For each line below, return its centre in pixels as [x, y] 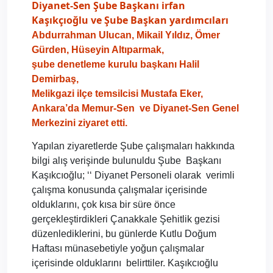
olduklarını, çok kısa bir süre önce [104, 204]
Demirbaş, [55, 79]
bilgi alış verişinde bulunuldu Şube [106, 160]
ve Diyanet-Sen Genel [189, 108]
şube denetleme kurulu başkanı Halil [115, 65]
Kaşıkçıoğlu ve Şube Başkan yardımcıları [130, 20]
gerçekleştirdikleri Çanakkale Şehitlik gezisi [126, 219]
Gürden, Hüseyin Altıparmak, [98, 50]
